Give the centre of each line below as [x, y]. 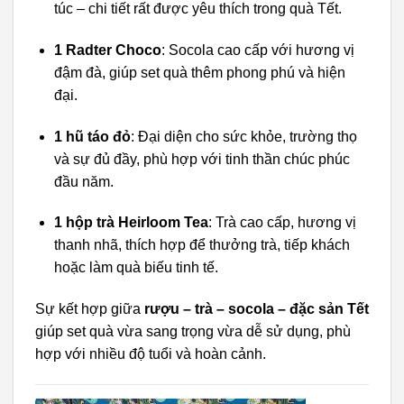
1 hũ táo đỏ [92, 136]
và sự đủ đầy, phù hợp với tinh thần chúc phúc [202, 159]
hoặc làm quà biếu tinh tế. [136, 268]
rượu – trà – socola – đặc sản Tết [257, 309]
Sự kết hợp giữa [90, 309]
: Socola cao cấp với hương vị [257, 50]
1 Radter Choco [107, 50]
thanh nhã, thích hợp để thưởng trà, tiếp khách [202, 245]
